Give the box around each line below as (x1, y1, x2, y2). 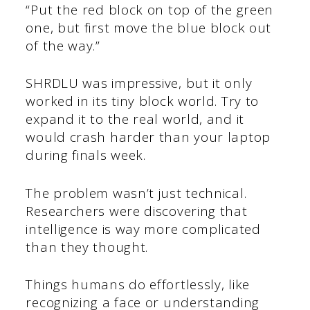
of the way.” (26, 36, 100, 55)
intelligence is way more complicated (26, 219, 261, 238)
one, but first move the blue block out (26, 18, 272, 37)
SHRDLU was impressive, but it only (26, 74, 253, 93)
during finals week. (26, 146, 146, 165)
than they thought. (26, 237, 149, 256)
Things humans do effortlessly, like (26, 275, 250, 294)
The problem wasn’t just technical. (26, 183, 247, 202)
